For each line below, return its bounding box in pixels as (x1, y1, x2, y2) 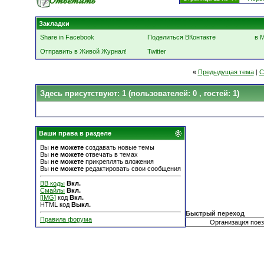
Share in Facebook (40, 34, 94, 41)
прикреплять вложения (84, 158, 154, 165)
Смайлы (40, 187, 65, 194)
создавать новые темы (84, 144, 154, 151)
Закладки (39, 20, 70, 27)
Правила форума (40, 216, 92, 223)
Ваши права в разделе (39, 130, 111, 137)
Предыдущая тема (197, 68, 254, 75)
